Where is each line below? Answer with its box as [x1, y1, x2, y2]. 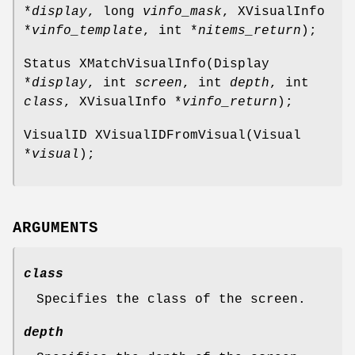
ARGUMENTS [13, 219, 98, 237]
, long [87, 4, 143, 19]
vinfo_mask [143, 4, 222, 19]
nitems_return [198, 23, 301, 38]
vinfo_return [182, 94, 277, 109]
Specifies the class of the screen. [36, 292, 306, 307]
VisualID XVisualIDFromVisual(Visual [24, 128, 301, 143]
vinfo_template [32, 23, 143, 38]
